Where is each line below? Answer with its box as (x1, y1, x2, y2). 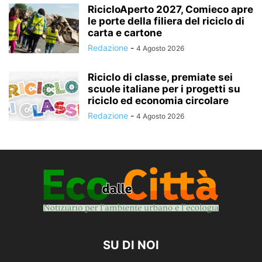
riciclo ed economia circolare (88, 94, 229, 106)
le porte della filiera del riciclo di (88, 15, 244, 27)
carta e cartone (88, 26, 162, 39)
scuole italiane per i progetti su (88, 82, 240, 95)
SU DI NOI (103, 237, 159, 252)
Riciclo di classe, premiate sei (88, 71, 233, 83)
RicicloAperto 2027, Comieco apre (88, 3, 253, 15)
